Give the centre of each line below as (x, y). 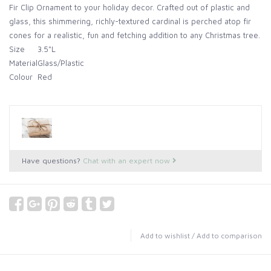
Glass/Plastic (61, 63)
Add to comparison (229, 236)
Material (23, 63)
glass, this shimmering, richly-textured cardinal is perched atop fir (130, 21)
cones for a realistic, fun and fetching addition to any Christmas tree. (135, 35)
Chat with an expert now (128, 161)
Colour (21, 77)
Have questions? (52, 161)
